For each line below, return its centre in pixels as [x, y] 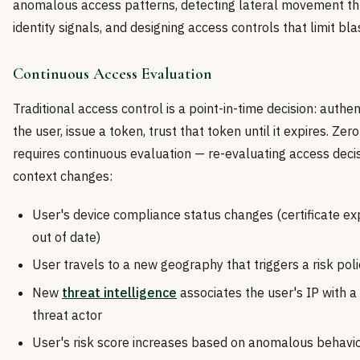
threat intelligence [119, 292]
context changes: [63, 176]
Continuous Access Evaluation [112, 74]
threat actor [67, 315]
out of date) [66, 237]
